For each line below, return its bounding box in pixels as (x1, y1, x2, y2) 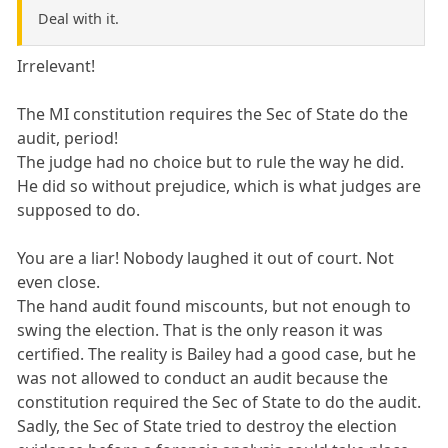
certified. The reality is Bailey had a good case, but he (17, 343, 417, 365)
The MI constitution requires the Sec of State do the (17, 103, 409, 125)
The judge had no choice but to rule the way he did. (17, 151, 405, 173)
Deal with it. (38, 9, 119, 28)
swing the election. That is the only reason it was (17, 319, 384, 341)
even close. (17, 271, 101, 293)
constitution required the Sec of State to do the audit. (17, 391, 422, 413)
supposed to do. (17, 199, 141, 221)
